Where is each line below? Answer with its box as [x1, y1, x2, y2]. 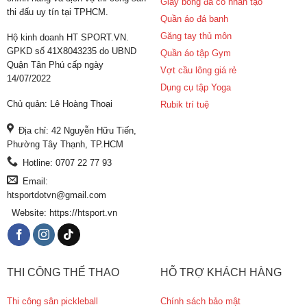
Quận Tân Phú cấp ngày [6, 60, 103, 71]
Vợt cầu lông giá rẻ [160, 65, 236, 76]
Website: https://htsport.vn [11, 207, 117, 218]
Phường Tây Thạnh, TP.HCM [6, 138, 123, 149]
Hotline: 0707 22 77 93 [22, 157, 112, 168]
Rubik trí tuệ [160, 99, 209, 110]
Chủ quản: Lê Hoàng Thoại [6, 99, 112, 110]
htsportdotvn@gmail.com [6, 189, 106, 200]
